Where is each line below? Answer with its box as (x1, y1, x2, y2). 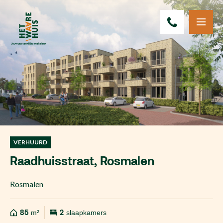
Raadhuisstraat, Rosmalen (10, 154, 154, 168)
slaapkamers (66, 209, 107, 217)
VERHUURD (13, 138, 47, 146)
